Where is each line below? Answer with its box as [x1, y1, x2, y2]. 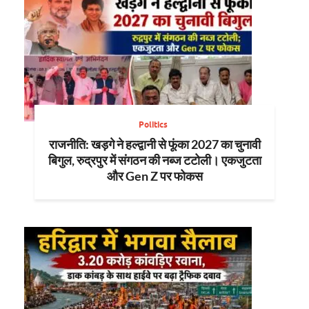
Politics [138, 119, 168, 130]
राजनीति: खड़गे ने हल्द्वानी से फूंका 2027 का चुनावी [48, 136, 261, 152]
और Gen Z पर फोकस [106, 168, 203, 183]
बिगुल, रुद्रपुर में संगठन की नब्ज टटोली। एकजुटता [48, 152, 261, 168]
